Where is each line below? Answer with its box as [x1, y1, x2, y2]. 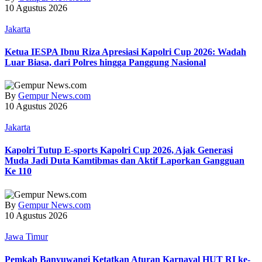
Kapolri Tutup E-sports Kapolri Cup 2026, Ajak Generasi [5, 145, 233, 156]
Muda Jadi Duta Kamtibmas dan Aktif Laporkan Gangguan [5, 156, 244, 166]
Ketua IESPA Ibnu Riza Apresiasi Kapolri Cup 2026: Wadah [5, 46, 246, 57]
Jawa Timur [5, 231, 48, 242]
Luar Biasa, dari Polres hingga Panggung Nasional [5, 57, 206, 67]
